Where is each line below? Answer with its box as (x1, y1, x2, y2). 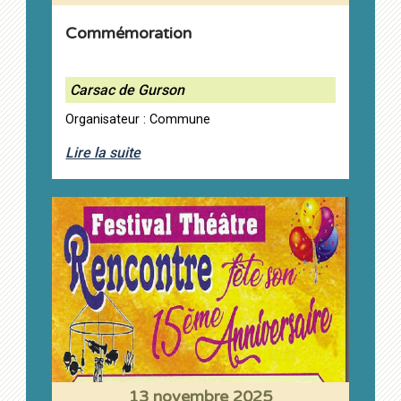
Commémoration (65, 23, 192, 44)
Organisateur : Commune (65, 112, 211, 128)
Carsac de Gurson (70, 81, 185, 99)
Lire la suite (65, 144, 141, 162)
